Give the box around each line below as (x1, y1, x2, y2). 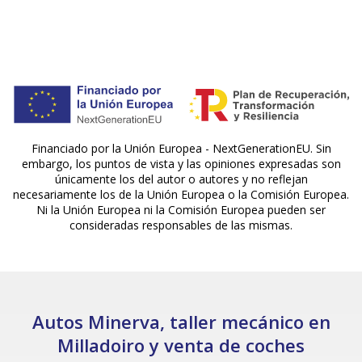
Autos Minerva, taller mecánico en (32, 309, 330, 335)
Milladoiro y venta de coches (57, 333, 305, 358)
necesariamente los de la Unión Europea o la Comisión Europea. (13, 187, 349, 203)
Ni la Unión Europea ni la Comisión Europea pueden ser (36, 202, 326, 218)
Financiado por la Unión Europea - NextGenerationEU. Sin (31, 141, 331, 157)
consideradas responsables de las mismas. (69, 217, 293, 234)
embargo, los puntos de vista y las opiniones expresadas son (21, 156, 341, 172)
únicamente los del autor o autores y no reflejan (54, 171, 308, 187)
